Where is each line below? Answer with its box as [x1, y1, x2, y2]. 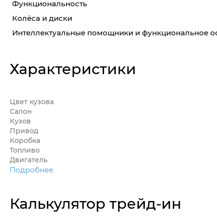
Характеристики [10, 59, 136, 78]
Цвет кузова [10, 97, 54, 107]
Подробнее [10, 165, 53, 175]
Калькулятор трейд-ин [10, 193, 181, 213]
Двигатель [10, 155, 47, 165]
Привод [10, 126, 38, 136]
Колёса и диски [12, 13, 72, 23]
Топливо [10, 145, 40, 155]
